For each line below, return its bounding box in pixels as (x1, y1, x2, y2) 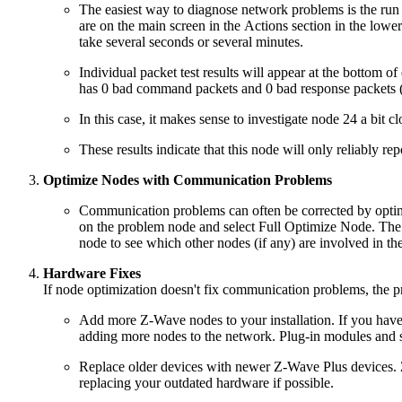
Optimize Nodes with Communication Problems (43, 171, 332, 188)
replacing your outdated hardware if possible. (79, 374, 334, 390)
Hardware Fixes (43, 265, 141, 281)
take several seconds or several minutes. (79, 33, 303, 49)
